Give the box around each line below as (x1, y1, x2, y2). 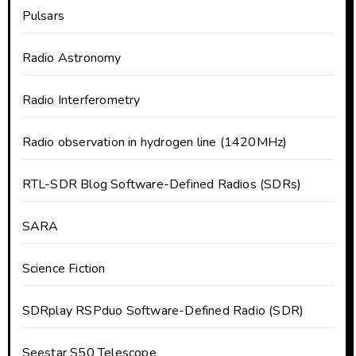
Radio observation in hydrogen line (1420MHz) (21, 133, 288, 151)
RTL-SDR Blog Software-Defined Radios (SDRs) (21, 175, 302, 193)
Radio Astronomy (21, 48, 122, 67)
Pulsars (21, 6, 64, 25)
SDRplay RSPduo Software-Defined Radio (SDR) (21, 301, 304, 319)
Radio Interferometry (21, 91, 141, 109)
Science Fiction (21, 259, 106, 277)
